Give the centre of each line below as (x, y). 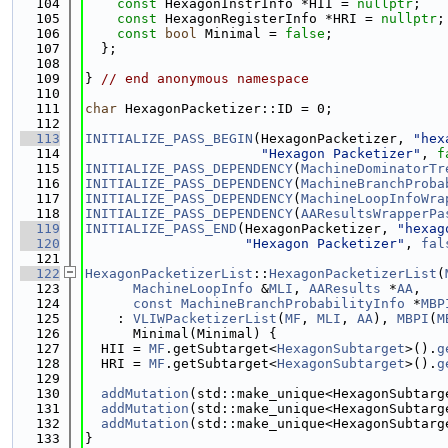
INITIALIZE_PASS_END (161, 228)
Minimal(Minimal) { (181, 333)
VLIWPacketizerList (205, 318)
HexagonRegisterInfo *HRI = (269, 18)
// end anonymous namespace (205, 78)
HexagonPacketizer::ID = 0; (225, 108)
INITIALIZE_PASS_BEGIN (169, 138)
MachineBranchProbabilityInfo (293, 303)
